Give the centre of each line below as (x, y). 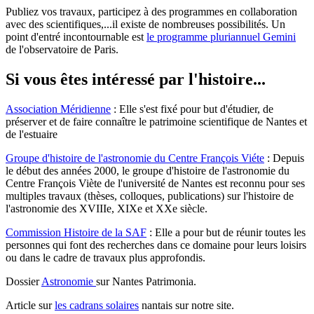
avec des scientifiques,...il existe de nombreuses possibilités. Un (145, 25)
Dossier (23, 282)
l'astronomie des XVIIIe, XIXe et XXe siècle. (107, 209)
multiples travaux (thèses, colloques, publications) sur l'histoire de (150, 196)
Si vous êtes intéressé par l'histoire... (136, 80)
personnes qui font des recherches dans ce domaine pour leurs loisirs (156, 245)
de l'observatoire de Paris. (62, 50)
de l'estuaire (32, 135)
